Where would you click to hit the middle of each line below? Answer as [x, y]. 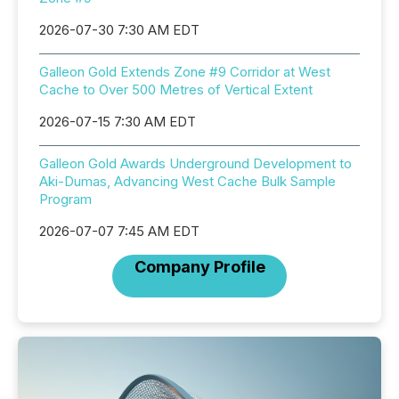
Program [65, 199]
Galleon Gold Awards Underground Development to [195, 163]
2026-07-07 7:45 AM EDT [119, 231]
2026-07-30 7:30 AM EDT [119, 30]
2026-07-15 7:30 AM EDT [118, 122]
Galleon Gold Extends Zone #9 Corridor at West [185, 72]
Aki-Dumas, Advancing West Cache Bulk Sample [187, 181]
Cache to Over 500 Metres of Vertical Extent [176, 90]
